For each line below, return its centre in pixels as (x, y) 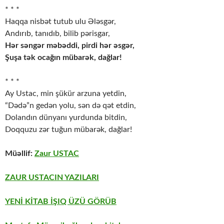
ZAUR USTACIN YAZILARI (52, 178)
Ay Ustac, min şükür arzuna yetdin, (66, 94)
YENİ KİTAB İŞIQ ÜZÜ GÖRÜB (61, 202)
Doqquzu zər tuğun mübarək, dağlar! (68, 130)
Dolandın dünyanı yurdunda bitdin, (66, 118)
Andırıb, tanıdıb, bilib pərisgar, (57, 34)
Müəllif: (20, 154)
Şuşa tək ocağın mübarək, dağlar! (63, 58)
